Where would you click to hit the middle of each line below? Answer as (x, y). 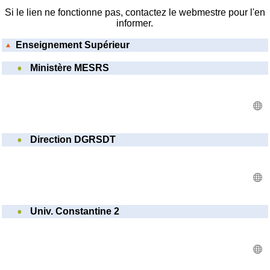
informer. (135, 24)
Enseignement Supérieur (73, 45)
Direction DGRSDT (73, 140)
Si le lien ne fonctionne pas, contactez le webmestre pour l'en (135, 13)
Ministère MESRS (70, 68)
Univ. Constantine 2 (75, 212)
